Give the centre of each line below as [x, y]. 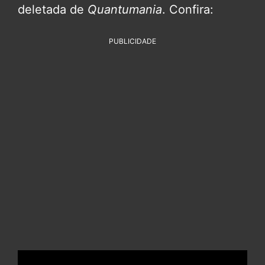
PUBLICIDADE [132, 41]
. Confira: [188, 9]
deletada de [53, 9]
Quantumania [125, 9]
